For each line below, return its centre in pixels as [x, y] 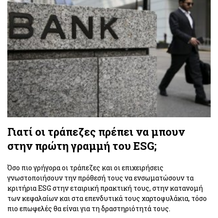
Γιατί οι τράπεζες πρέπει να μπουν [96, 132]
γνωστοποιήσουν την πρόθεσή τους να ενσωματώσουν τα [100, 178]
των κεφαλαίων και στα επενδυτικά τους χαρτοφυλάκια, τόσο [107, 199]
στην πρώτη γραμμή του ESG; [82, 146]
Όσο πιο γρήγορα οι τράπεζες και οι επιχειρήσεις [85, 168]
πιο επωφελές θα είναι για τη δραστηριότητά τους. [89, 209]
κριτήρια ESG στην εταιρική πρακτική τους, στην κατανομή [105, 188]
